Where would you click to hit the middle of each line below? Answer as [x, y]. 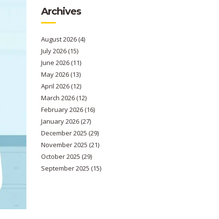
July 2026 [54, 51]
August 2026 [59, 39]
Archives [61, 11]
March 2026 [58, 98]
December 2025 [65, 133]
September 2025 [66, 168]
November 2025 [65, 145]
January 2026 [61, 121]
